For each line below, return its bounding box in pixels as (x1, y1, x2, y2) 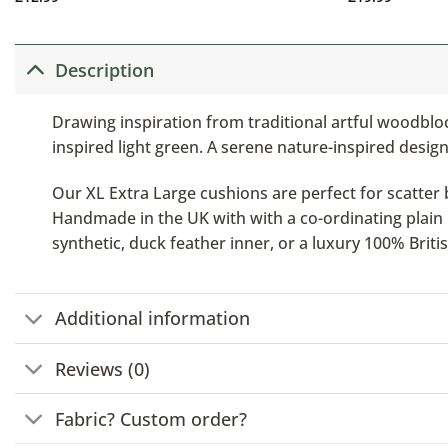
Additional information (55, 306, 251, 331)
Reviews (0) (55, 356, 151, 381)
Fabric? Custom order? (55, 406, 248, 431)
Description (55, 57, 155, 82)
